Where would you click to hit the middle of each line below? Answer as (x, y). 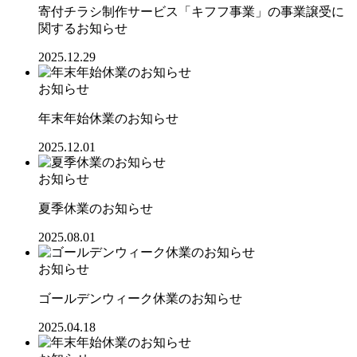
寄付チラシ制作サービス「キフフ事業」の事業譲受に (191, 11)
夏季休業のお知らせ (96, 208)
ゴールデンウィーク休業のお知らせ (140, 298)
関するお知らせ (83, 28)
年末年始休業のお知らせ (108, 118)
